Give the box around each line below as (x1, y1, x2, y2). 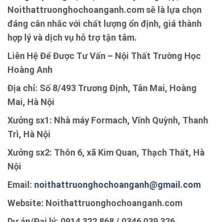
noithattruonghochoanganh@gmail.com (34, 179, 201, 190)
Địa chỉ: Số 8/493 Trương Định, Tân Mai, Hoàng (7, 82, 197, 93)
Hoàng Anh (7, 64, 53, 75)
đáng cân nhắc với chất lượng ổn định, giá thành (7, 18, 202, 29)
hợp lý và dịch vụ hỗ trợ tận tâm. (7, 32, 137, 43)
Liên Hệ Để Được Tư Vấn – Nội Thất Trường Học (7, 50, 201, 61)
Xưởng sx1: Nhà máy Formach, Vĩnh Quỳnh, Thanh (7, 114, 208, 125)
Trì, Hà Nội (7, 128, 51, 139)
